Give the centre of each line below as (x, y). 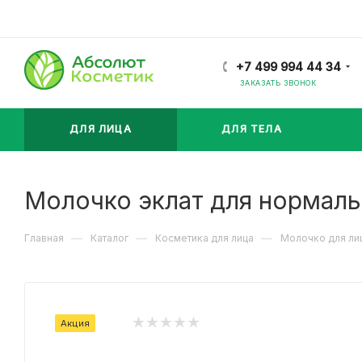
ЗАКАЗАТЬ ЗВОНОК (278, 83)
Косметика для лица (204, 238)
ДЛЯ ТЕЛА (252, 129)
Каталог (109, 238)
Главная (44, 238)
